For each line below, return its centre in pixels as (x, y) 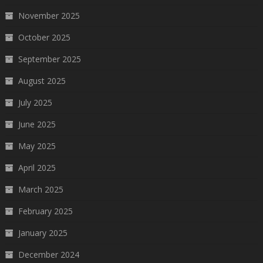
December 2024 (48, 254)
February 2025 (45, 211)
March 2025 (41, 189)
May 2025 (37, 146)
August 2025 (42, 80)
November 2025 (49, 15)
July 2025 (35, 102)
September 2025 (49, 59)
